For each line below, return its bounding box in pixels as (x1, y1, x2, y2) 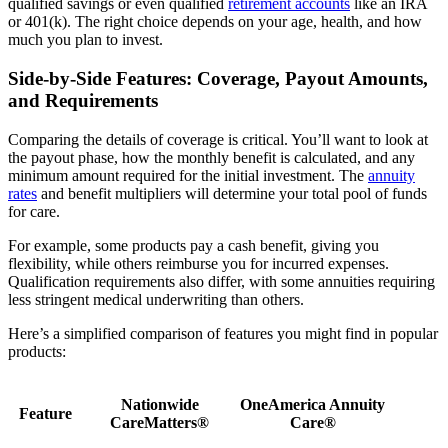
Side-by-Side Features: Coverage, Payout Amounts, (8, 67, 428, 89)
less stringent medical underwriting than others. (8, 290, 304, 308)
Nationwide (120, 395, 199, 413)
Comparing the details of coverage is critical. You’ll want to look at (8, 130, 428, 148)
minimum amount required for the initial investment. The (8, 166, 368, 184)
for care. (8, 202, 60, 220)
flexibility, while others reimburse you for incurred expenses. (8, 254, 389, 272)
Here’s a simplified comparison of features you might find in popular (8, 324, 438, 342)
